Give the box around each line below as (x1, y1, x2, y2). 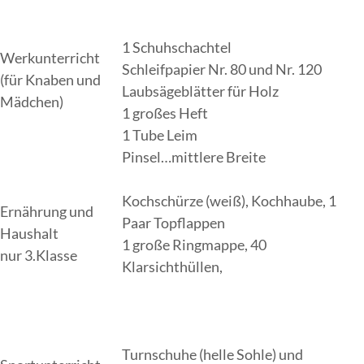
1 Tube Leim (122, 126, 197, 144)
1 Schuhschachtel (122, 38, 232, 56)
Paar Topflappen (122, 214, 225, 232)
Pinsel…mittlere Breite (122, 148, 266, 166)
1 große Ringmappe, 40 (122, 236, 266, 253)
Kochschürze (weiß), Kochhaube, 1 (122, 192, 336, 210)
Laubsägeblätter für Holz (122, 82, 279, 100)
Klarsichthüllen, (122, 258, 223, 275)
